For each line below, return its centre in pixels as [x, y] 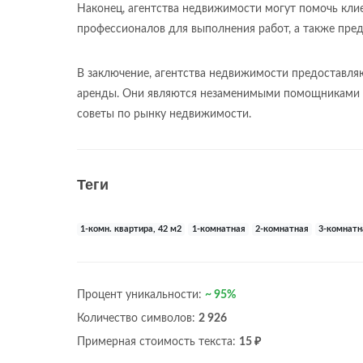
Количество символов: [138, 318]
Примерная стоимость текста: [158, 342]
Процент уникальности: [141, 295]
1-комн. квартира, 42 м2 [131, 229]
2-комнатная [282, 229]
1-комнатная [218, 229]
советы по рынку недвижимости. [164, 114]
